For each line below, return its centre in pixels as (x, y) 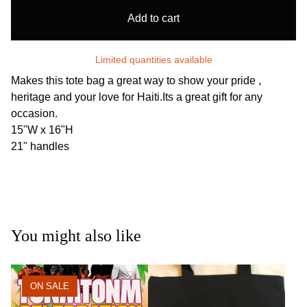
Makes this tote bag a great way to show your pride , (136, 80)
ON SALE (50, 286)
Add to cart (153, 18)
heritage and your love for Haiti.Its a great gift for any (137, 97)
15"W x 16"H (42, 130)
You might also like (76, 235)
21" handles (40, 146)
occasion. (34, 113)
